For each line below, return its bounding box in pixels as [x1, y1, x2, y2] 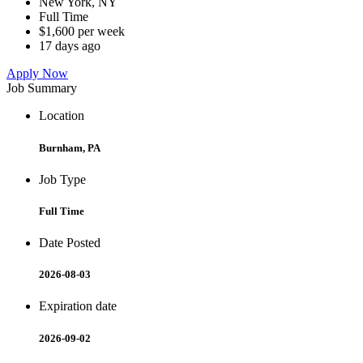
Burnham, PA [39, 141, 100, 154]
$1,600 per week [39, 24, 125, 39]
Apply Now [6, 66, 68, 81]
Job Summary [6, 81, 77, 96]
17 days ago [39, 39, 100, 53]
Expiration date [39, 299, 117, 314]
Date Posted [39, 236, 100, 250]
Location [39, 109, 84, 123]
